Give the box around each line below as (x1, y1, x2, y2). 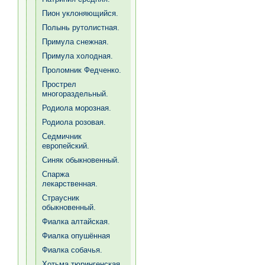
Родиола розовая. (42, 118, 106, 127)
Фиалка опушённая (42, 231, 110, 240)
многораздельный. (42, 89, 108, 98)
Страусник (42, 193, 79, 202)
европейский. (42, 141, 89, 150)
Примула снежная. (42, 37, 109, 46)
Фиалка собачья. (42, 245, 102, 254)
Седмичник (42, 132, 82, 141)
